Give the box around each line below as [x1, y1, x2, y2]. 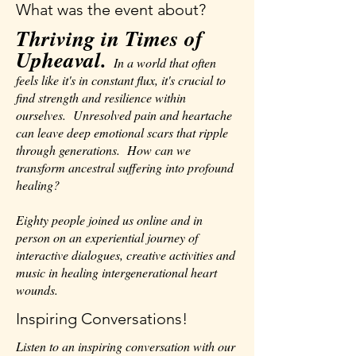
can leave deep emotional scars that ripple [16, 124, 228, 141]
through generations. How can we [16, 141, 191, 158]
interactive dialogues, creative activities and [16, 246, 235, 263]
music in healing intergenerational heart [16, 264, 217, 281]
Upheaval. [16, 44, 106, 75]
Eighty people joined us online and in [16, 211, 203, 228]
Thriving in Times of [16, 23, 203, 53]
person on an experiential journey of [16, 229, 198, 246]
